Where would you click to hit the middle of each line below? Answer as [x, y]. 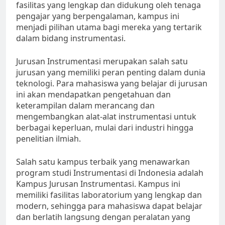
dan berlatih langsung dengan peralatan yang [103, 217]
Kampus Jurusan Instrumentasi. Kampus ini [98, 184]
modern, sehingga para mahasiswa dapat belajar [109, 206]
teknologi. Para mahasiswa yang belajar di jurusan [112, 84]
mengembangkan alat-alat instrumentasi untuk [106, 117]
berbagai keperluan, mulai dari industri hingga [105, 128]
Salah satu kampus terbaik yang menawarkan [103, 162]
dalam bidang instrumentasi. [71, 38]
